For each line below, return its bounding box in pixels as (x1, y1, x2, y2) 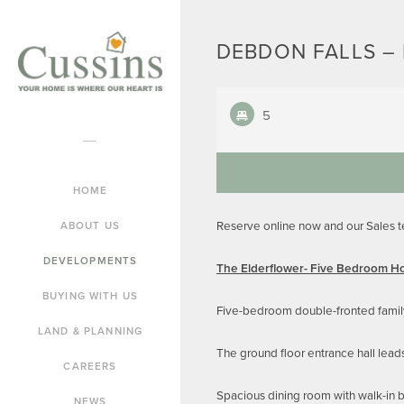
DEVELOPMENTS (42, 252, 138, 268)
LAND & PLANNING (37, 323, 143, 338)
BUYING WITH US (41, 288, 139, 303)
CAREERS (63, 358, 117, 373)
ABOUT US (60, 217, 121, 233)
